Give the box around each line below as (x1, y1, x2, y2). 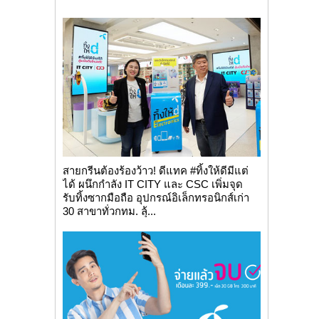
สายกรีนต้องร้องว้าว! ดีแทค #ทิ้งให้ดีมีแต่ (62, 164, 249, 177)
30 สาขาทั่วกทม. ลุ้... (62, 205, 156, 218)
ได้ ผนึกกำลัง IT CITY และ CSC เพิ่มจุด (62, 178, 243, 191)
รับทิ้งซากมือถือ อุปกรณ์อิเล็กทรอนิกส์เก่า (62, 192, 249, 204)
